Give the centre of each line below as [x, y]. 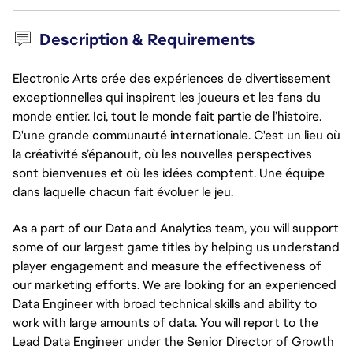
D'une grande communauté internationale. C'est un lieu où [176, 135]
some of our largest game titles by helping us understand [176, 247]
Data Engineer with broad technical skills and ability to [165, 304]
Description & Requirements [147, 39]
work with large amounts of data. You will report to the [165, 323]
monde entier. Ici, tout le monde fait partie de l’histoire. [167, 116]
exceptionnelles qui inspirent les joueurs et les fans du [167, 97]
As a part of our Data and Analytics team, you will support [176, 228]
